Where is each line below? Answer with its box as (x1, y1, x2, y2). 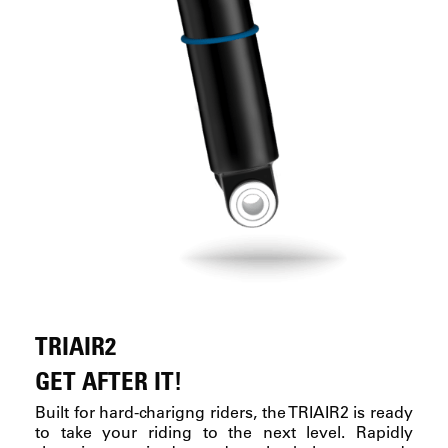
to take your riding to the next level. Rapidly (35, 420, 413, 442)
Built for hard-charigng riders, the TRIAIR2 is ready (35, 400, 413, 422)
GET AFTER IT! (35, 364, 182, 396)
